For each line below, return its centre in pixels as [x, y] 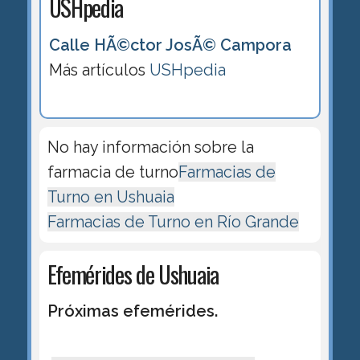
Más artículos [99, 70]
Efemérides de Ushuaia [133, 273]
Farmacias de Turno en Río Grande [173, 221]
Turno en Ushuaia [110, 196]
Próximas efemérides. [132, 311]
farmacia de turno [112, 172]
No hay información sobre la [150, 147]
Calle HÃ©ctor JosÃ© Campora [170, 45]
